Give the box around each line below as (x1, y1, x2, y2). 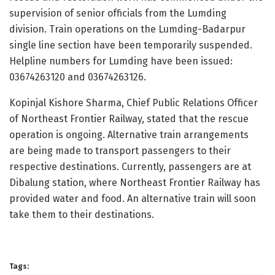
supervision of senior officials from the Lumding (9, 7, 227, 20)
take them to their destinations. (9, 209, 154, 221)
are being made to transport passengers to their (9, 145, 231, 157)
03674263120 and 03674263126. (9, 71, 146, 83)
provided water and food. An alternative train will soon (9, 193, 256, 205)
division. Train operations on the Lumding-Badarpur (9, 23, 246, 36)
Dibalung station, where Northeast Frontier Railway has (9, 177, 260, 189)
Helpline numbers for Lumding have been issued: (9, 55, 233, 68)
